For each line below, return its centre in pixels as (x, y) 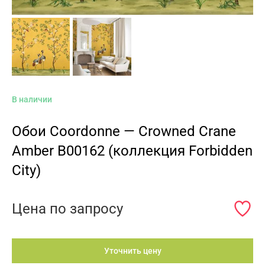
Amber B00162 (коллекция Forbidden (132, 151)
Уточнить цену (132, 251)
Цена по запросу (67, 209)
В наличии (32, 99)
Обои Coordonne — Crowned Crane (124, 131)
